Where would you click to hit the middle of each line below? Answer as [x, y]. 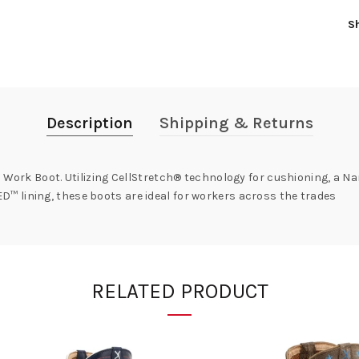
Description [89, 123]
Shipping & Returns [236, 123]
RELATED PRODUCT [179, 292]
